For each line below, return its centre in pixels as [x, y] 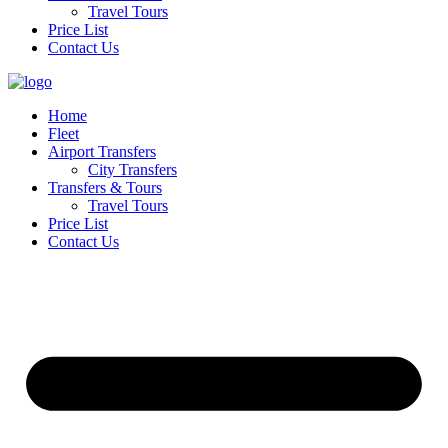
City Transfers [132, 169]
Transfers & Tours [105, 187]
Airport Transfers [102, 151]
